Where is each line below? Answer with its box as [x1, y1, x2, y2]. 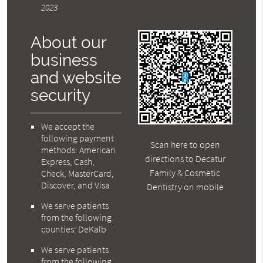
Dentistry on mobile [146, 180, 224, 193]
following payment [41, 132, 114, 144]
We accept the [41, 120, 95, 133]
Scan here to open [150, 138, 220, 150]
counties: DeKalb [41, 223, 107, 235]
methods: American [41, 144, 116, 156]
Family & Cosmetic [150, 166, 221, 178]
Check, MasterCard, [41, 167, 114, 180]
